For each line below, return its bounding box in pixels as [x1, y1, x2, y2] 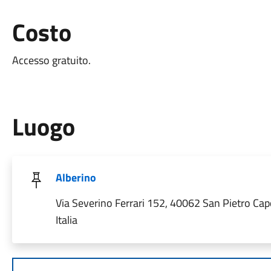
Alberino [55, 169, 96, 186]
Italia [55, 212, 77, 228]
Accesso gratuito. [11, 52, 91, 68]
